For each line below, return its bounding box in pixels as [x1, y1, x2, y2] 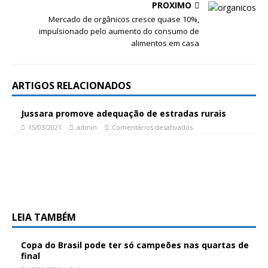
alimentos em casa [131, 38, 199, 48]
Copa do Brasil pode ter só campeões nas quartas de [21, 239, 249, 251]
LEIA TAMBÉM [12, 211, 76, 224]
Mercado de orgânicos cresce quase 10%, [48, 14, 199, 25]
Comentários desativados [112, 123, 193, 132]
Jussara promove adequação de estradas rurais [21, 108, 226, 119]
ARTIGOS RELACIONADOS [12, 79, 131, 92]
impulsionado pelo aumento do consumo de [39, 26, 199, 36]
